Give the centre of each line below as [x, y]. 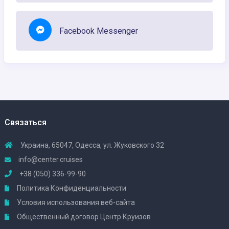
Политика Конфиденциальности [71, 188]
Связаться [26, 123]
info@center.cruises [51, 160]
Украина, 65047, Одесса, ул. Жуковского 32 [91, 145]
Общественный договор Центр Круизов [83, 217]
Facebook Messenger [99, 31]
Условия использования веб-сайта [75, 203]
